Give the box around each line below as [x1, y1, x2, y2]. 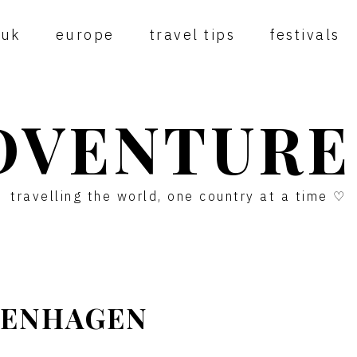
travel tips [149, 25, 236, 44]
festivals [270, 25, 340, 44]
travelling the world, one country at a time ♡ [10, 188, 347, 204]
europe [55, 25, 115, 44]
